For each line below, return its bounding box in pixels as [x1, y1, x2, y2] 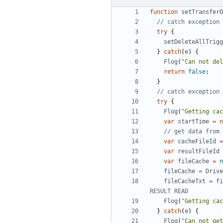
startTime [178, 118, 209, 125]
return [164, 68, 185, 76]
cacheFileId [178, 138, 216, 145]
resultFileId [178, 148, 220, 155]
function [150, 8, 178, 16]
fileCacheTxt [164, 178, 206, 185]
